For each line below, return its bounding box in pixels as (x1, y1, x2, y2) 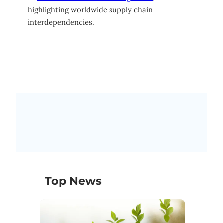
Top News (45, 174, 102, 188)
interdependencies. (28, 17, 94, 27)
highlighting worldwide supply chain (28, 5, 153, 15)
